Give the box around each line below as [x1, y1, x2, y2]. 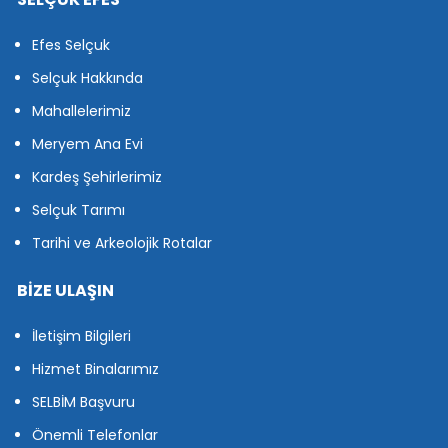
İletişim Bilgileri [32, 326, 131, 347]
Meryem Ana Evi [32, 134, 143, 155]
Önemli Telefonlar [32, 425, 158, 446]
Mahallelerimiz [32, 101, 131, 122]
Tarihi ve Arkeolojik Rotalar [32, 233, 212, 254]
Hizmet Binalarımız [32, 359, 159, 380]
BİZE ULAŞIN [17, 279, 114, 303]
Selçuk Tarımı [32, 200, 125, 221]
